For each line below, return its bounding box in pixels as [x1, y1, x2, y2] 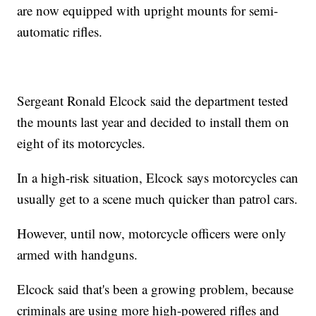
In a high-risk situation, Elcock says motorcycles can [17, 169, 299, 187]
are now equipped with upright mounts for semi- [17, 1, 279, 20]
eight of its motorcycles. [17, 134, 146, 152]
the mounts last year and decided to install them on [17, 113, 290, 131]
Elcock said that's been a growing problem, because [17, 280, 294, 298]
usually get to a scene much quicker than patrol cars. [17, 190, 298, 208]
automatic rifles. [17, 23, 103, 41]
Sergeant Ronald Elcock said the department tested [17, 92, 289, 110]
